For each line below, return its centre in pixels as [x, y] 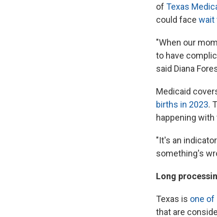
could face [177, 19]
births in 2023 [182, 104]
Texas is [173, 199]
